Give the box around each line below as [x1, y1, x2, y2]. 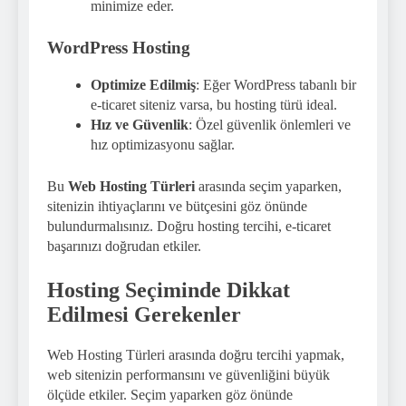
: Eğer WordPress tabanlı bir [196, 76, 356, 92]
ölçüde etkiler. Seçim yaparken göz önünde [47, 386, 293, 402]
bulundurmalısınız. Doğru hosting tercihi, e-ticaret [47, 217, 331, 234]
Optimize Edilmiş [91, 76, 196, 92]
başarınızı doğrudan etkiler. [47, 237, 201, 254]
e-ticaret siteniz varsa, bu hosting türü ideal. [91, 96, 337, 112]
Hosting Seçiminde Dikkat [47, 277, 290, 302]
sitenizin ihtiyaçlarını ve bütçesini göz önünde [47, 198, 307, 214]
